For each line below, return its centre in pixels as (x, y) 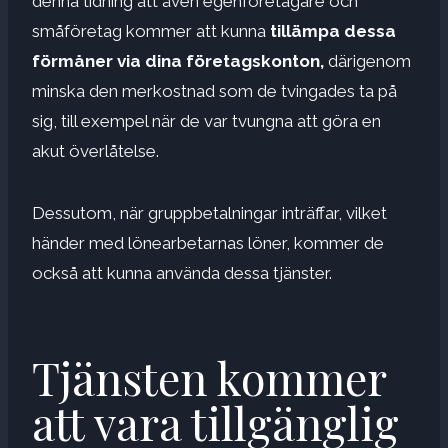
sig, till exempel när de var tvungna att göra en (206, 120)
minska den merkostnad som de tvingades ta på (214, 90)
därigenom (367, 60)
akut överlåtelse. (95, 150)
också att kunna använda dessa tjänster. (182, 272)
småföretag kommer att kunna (151, 30)
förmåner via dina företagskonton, (178, 60)
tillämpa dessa (333, 30)
